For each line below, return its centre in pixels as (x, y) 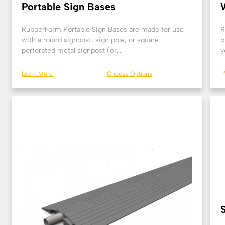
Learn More (37, 74)
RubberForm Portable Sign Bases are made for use (103, 29)
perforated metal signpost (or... (71, 50)
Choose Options (129, 74)
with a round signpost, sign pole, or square (90, 40)
